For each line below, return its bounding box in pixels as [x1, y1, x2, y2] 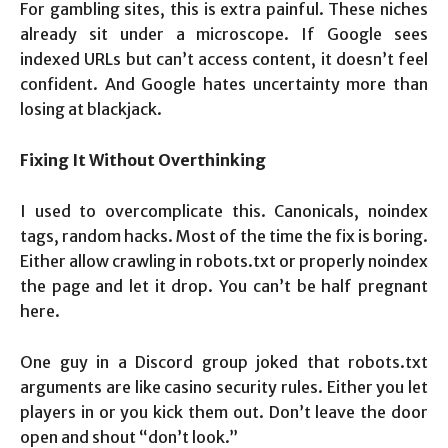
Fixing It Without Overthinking [20, 150, 266, 171]
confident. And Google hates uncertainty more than [20, 74, 428, 95]
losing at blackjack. [20, 99, 162, 120]
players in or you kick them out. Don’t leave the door [20, 402, 428, 423]
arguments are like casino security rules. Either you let [20, 377, 428, 398]
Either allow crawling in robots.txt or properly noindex [20, 251, 428, 272]
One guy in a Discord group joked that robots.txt [20, 352, 428, 373]
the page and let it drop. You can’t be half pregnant [20, 276, 428, 297]
